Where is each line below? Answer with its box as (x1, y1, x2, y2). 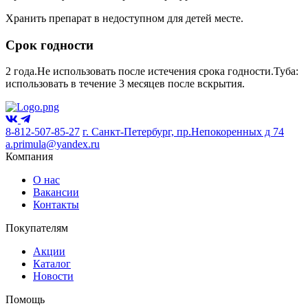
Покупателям (5, 222, 68, 234)
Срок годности (5, 37, 93, 52)
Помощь (5, 294, 45, 306)
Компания (5, 151, 53, 163)
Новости (33, 270, 74, 283)
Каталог (33, 258, 71, 270)
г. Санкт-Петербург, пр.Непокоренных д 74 (82, 126, 284, 138)
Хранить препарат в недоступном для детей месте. (5, 12, 243, 24)
